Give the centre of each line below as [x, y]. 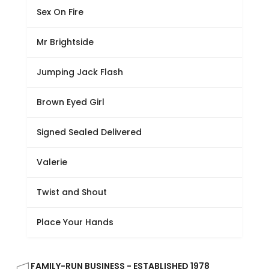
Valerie [52, 162]
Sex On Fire [60, 12]
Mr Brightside [65, 42]
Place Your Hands [75, 222]
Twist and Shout [71, 192]
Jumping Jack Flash [80, 72]
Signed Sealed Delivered [89, 132]
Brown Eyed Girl [70, 102]
